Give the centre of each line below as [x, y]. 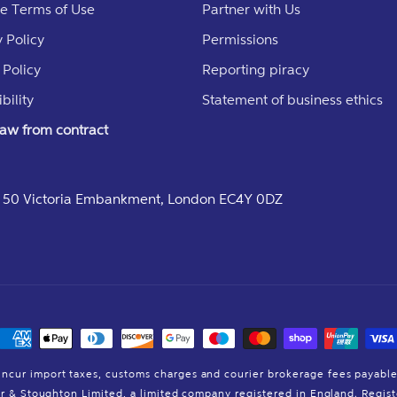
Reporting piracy [256, 69]
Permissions [240, 39]
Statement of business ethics [292, 99]
